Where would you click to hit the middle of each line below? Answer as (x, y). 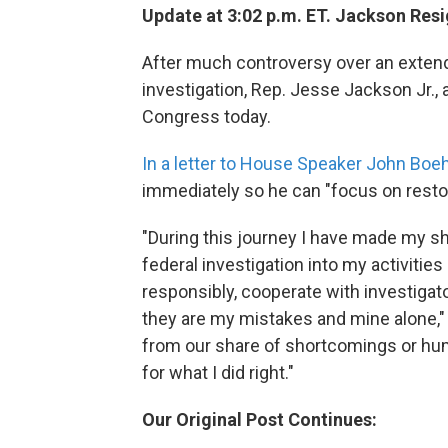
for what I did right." (218, 373)
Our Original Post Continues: (259, 420)
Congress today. (206, 117)
